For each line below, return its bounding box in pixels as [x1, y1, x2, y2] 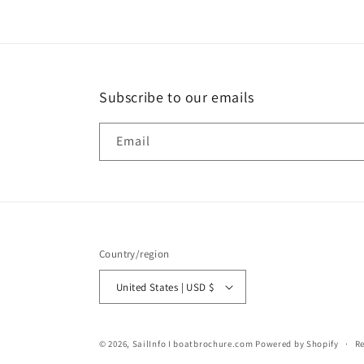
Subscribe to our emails [99, 88, 254, 106]
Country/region [99, 247, 170, 261]
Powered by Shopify [255, 338, 339, 349]
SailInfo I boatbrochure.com [132, 338, 253, 349]
